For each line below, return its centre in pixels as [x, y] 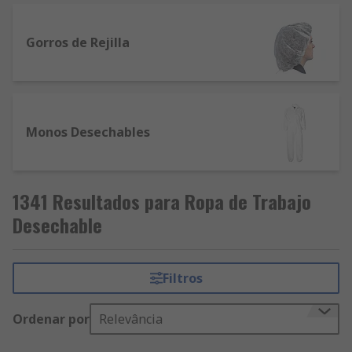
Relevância [131, 319]
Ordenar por [51, 319]
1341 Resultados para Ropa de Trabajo [162, 201]
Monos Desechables [88, 132]
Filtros [182, 278]
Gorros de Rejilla [78, 42]
